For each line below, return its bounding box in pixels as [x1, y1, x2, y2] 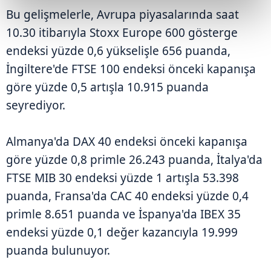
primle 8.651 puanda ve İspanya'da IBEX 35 [6, 206, 241, 223]
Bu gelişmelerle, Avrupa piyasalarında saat [6, 7, 239, 23]
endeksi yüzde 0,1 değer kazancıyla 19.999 [6, 224, 238, 241]
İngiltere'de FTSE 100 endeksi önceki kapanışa [6, 61, 256, 77]
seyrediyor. [6, 97, 65, 114]
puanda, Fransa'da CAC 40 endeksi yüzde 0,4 [6, 188, 249, 204]
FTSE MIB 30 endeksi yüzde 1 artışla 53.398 [6, 170, 239, 186]
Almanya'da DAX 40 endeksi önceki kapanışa [6, 134, 247, 150]
